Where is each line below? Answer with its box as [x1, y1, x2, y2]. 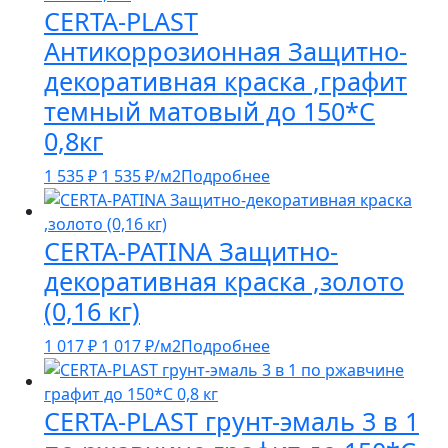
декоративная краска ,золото [44, 264, 404, 299]
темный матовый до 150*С [44, 94, 375, 129]
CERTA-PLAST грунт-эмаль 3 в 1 [44, 404, 419, 439]
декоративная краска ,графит [44, 64, 407, 99]
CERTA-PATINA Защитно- [44, 234, 338, 269]
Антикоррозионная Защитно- [44, 34, 407, 69]
